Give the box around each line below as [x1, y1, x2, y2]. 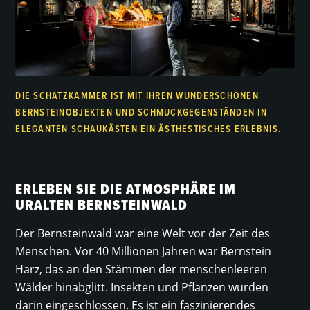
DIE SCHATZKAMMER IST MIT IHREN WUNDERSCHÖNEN [15, 89, 259, 103]
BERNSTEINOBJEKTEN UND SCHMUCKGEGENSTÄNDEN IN [15, 105, 267, 120]
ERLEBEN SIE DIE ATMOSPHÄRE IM [15, 179, 237, 200]
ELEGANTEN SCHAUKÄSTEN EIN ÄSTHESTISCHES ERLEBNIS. [15, 122, 282, 136]
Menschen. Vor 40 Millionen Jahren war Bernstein [15, 244, 272, 259]
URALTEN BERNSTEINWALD [15, 195, 188, 216]
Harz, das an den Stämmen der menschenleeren [15, 262, 268, 277]
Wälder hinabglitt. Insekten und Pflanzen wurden [15, 280, 269, 295]
